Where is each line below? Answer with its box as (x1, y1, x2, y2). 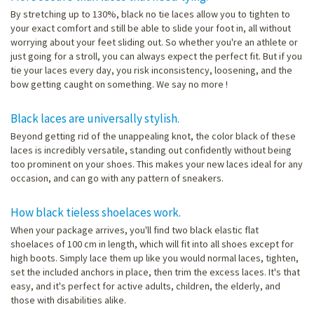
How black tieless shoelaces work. (11, 204, 181, 220)
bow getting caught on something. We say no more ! (11, 77, 228, 90)
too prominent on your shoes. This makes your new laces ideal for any (11, 157, 303, 170)
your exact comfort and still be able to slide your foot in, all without (11, 21, 291, 34)
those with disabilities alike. (11, 293, 126, 306)
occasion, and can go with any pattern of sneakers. (11, 171, 224, 184)
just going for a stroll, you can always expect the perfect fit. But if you (11, 49, 302, 62)
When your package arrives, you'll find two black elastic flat (11, 223, 259, 236)
